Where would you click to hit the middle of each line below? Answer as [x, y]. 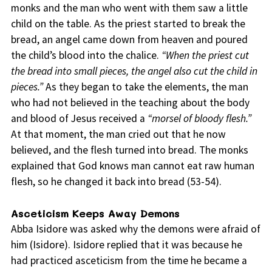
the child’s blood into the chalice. [86, 56]
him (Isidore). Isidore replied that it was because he [126, 245]
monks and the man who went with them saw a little [129, 8]
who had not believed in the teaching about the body [130, 103]
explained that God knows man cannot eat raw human [132, 166]
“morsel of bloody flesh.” [199, 119]
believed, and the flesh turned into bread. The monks [129, 150]
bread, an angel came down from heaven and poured [129, 40]
